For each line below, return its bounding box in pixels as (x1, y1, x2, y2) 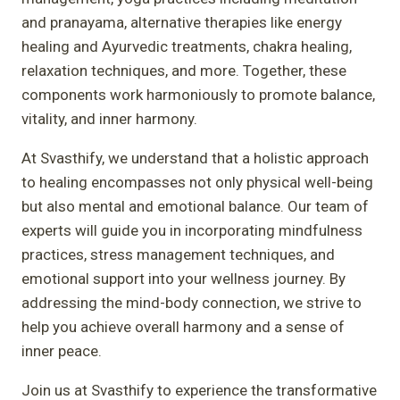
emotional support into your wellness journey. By (21, 269, 346, 287)
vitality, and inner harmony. (21, 109, 197, 128)
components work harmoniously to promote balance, (21, 85, 375, 104)
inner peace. (21, 341, 102, 360)
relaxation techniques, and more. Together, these (21, 61, 346, 79)
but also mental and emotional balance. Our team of (21, 196, 369, 215)
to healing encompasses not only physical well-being (21, 172, 373, 191)
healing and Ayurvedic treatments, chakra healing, (21, 37, 352, 55)
